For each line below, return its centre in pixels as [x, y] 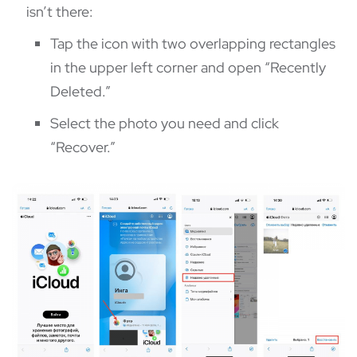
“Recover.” [83, 147]
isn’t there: [60, 12]
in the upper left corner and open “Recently [188, 68]
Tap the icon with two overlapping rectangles [193, 44]
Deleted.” [80, 92]
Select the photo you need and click [165, 124]
